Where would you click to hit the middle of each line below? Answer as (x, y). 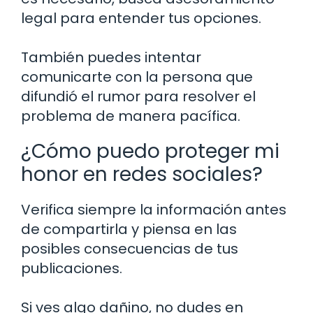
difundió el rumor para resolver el (138, 97)
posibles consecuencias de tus (130, 249)
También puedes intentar (111, 58)
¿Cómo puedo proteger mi (150, 152)
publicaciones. (72, 269)
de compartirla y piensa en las (129, 230)
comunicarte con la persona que (137, 77)
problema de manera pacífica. (131, 116)
